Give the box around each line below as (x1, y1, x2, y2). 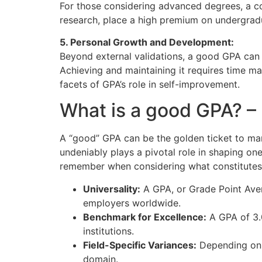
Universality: (83, 182, 140, 195)
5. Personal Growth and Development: (60, 36, 234, 49)
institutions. (83, 225, 134, 237)
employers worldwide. (83, 196, 181, 209)
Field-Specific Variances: (83, 239, 196, 251)
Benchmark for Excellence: (83, 211, 206, 223)
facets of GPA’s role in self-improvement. (60, 78, 240, 91)
